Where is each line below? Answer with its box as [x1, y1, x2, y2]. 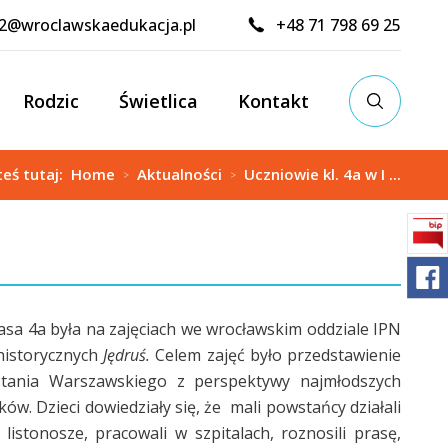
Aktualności [137, 164, 222, 184]
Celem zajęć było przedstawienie [155, 344, 402, 366]
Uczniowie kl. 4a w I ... [244, 164, 401, 184]
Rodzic [23, 88, 79, 113]
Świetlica [119, 88, 198, 113]
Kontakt [238, 88, 309, 113]
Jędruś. [103, 344, 156, 366]
